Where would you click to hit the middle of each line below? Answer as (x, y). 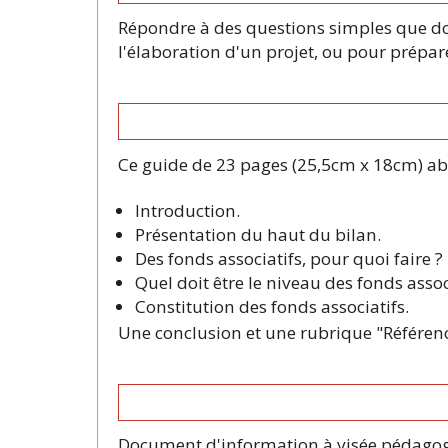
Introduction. (187, 210)
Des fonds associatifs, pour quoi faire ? (289, 258)
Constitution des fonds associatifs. (272, 306)
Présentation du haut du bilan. (258, 234)
